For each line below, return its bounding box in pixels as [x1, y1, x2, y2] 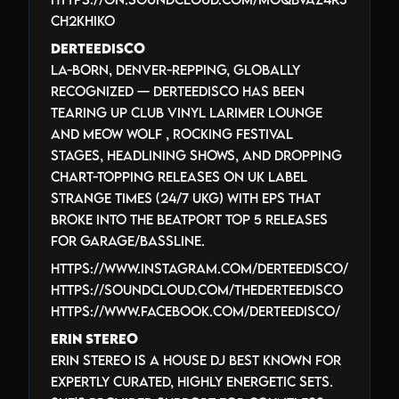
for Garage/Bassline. [51, 232, 205, 248]
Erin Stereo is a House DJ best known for [51, 351, 341, 368]
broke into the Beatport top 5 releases [51, 210, 328, 227]
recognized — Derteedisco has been [51, 82, 305, 99]
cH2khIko [51, 12, 115, 28]
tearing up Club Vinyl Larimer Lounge [51, 103, 322, 120]
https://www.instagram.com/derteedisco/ [51, 259, 348, 276]
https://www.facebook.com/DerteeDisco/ [51, 302, 340, 319]
